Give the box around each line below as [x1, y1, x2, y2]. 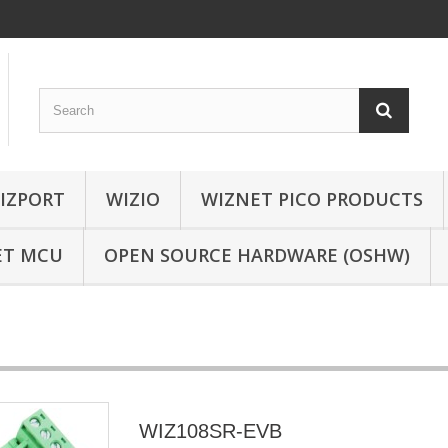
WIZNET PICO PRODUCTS [201, 186, 423, 211]
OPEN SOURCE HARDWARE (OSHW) [104, 242, 410, 267]
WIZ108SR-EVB [139, 419, 282, 442]
